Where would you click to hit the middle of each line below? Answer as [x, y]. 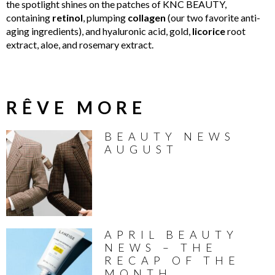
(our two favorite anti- [213, 17]
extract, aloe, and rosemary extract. [80, 44]
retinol [68, 17]
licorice [209, 31]
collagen [147, 17]
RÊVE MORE [76, 107]
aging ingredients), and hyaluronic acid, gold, [99, 31]
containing [29, 17]
